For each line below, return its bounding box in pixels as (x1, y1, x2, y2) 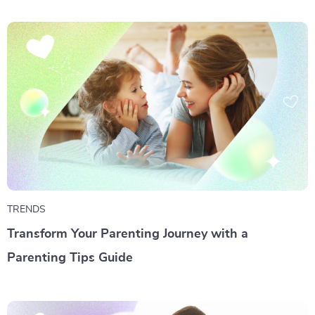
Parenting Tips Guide (7, 252, 133, 265)
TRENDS (7, 205, 46, 215)
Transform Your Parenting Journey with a (7, 228, 248, 241)
